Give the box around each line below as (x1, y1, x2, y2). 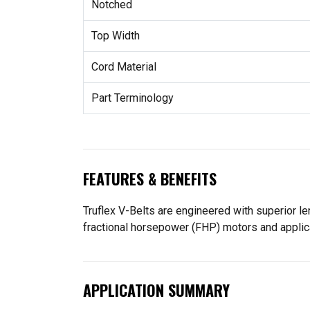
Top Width (91, 28, 140, 42)
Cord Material (91, 60, 156, 73)
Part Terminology (91, 91, 174, 104)
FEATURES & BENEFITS (83, 167, 217, 190)
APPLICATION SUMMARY (83, 279, 230, 302)
